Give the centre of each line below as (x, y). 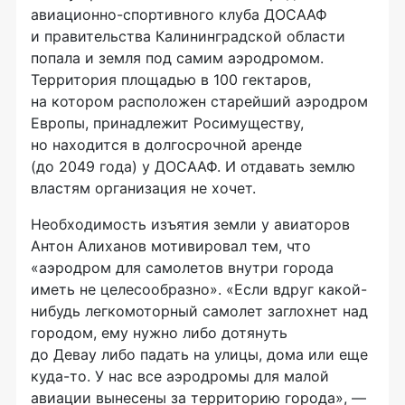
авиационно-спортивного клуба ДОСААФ (179, 14)
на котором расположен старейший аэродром (199, 101)
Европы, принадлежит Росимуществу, (167, 122)
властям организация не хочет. (143, 188)
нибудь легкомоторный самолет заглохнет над (199, 311)
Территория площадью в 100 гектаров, (171, 79)
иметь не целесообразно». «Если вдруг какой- (199, 289)
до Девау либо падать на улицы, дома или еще (199, 354)
